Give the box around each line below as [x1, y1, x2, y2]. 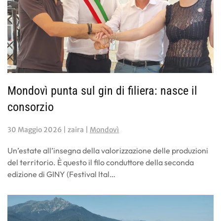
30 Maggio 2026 [7, 125, 62, 135]
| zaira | [62, 125, 90, 135]
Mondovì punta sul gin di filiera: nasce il [7, 84, 197, 98]
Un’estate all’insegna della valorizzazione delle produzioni [7, 146, 208, 156]
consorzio [7, 100, 54, 114]
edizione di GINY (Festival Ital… [7, 169, 115, 180]
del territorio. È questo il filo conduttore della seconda [7, 157, 194, 168]
